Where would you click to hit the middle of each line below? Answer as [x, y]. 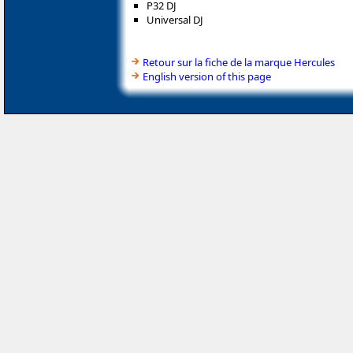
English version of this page [207, 76]
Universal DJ [175, 19]
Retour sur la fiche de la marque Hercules [239, 62]
